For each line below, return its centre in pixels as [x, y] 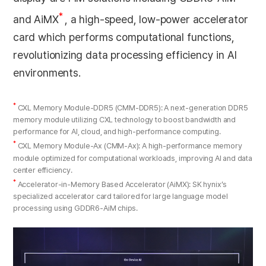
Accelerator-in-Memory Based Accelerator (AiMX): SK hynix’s [122, 184]
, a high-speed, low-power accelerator [156, 19]
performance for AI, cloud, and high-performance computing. [117, 132]
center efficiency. [43, 170]
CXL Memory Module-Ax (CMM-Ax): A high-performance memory [130, 146]
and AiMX [36, 19]
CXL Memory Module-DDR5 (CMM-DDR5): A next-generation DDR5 [133, 108]
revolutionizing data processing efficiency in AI [125, 55]
